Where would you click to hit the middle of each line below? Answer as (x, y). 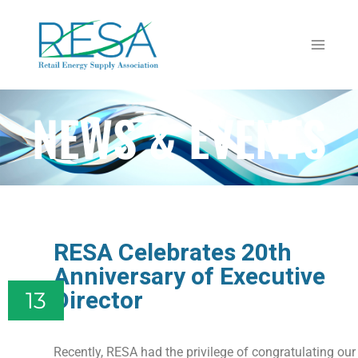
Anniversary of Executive (190, 277)
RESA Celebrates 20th (173, 253)
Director (99, 301)
